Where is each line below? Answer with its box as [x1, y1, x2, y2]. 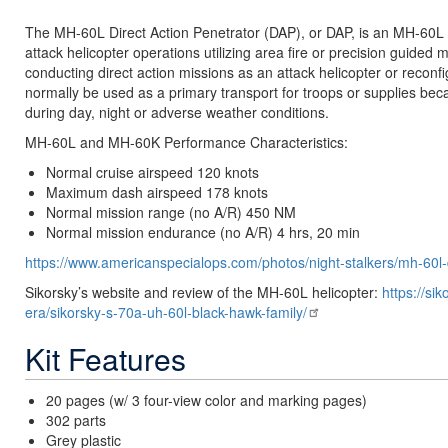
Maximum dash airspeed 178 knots [46, 182, 268, 202]
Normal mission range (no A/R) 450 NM [46, 202, 296, 222]
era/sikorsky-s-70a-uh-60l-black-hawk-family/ [25, 302, 307, 322]
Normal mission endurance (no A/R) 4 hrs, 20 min [46, 222, 360, 242]
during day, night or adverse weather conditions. [25, 102, 329, 122]
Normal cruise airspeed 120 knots [46, 162, 259, 182]
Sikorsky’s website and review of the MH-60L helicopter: [25, 282, 382, 302]
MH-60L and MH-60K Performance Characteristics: [25, 132, 348, 152]
